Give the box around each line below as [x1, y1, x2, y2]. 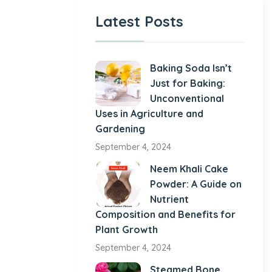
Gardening [95, 123, 145, 135]
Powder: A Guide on [150, 178, 242, 191]
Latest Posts [95, 12, 183, 31]
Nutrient [150, 193, 189, 206]
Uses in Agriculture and [95, 107, 203, 120]
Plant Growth [95, 223, 158, 236]
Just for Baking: [150, 77, 225, 90]
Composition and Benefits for [95, 208, 236, 221]
